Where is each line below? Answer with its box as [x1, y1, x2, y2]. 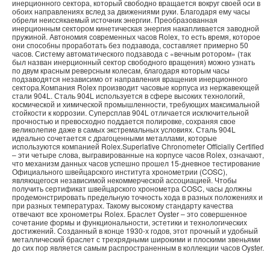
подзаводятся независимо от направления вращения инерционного [12, 73, 248, 84]
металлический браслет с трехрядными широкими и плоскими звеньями [12, 233, 260, 244]
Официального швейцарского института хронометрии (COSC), [12, 166, 227, 177]
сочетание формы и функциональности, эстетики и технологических [12, 216, 247, 227]
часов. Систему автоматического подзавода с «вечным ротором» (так [12, 48, 251, 58]
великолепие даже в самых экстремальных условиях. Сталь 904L [12, 124, 236, 134]
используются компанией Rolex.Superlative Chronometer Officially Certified [12, 140, 264, 151]
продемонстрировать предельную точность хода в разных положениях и [12, 191, 263, 202]
